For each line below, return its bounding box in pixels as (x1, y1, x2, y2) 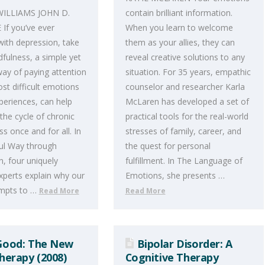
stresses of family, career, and (125, 125, 241, 137)
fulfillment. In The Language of (125, 155, 243, 167)
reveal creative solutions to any (125, 51, 245, 63)
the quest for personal (125, 140, 211, 152)
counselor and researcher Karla (125, 81, 245, 93)
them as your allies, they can (125, 37, 235, 49)
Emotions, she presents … (125, 170, 225, 182)
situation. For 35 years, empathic (125, 66, 251, 78)
